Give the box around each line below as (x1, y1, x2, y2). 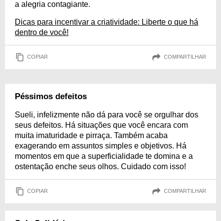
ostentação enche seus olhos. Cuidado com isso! (15, 162, 186, 171)
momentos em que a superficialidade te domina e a (15, 151, 193, 160)
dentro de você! (15, 28, 69, 37)
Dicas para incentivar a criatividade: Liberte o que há (15, 17, 198, 26)
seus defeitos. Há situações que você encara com (15, 120, 188, 129)
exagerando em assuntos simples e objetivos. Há (15, 141, 186, 150)
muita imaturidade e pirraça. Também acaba (15, 131, 168, 140)
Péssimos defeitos (15, 91, 87, 101)
